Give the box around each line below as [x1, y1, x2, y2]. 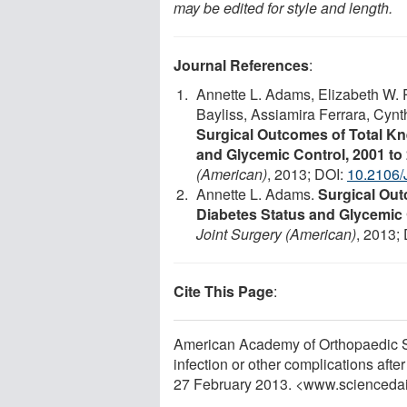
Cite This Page [174, 280, 273, 302]
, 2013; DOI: [267, 163, 347, 184]
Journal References [174, 54, 309, 75]
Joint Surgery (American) [196, 223, 356, 244]
